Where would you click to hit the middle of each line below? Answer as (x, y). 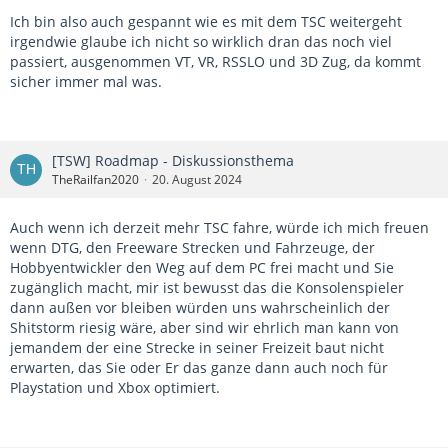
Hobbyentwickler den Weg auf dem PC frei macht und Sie (202, 268)
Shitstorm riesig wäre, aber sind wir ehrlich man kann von (204, 328)
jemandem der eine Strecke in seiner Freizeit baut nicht (197, 348)
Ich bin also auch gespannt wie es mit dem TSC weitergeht (206, 22)
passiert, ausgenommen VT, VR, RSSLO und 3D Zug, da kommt (215, 62)
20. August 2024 (197, 180)
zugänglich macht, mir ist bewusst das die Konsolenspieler (207, 288)
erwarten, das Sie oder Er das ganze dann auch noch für (199, 368)
